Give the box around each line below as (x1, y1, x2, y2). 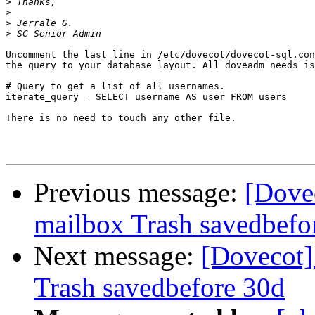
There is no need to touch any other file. (6, 112, 236, 124)
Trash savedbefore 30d (34, 272, 285, 303)
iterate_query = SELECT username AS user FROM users (6, 91, 287, 103)
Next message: (34, 240, 201, 271)
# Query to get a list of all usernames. (6, 81, 225, 92)
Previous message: (34, 177, 245, 208)
